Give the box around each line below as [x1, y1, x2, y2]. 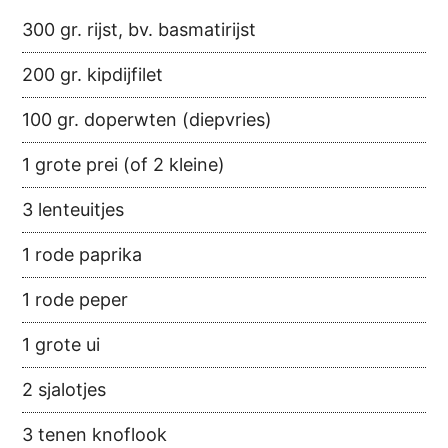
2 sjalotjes [22, 379, 107, 401]
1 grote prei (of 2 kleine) [22, 154, 226, 176]
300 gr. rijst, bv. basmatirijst [22, 19, 257, 41]
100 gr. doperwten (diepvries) [22, 109, 273, 131]
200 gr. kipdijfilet [22, 64, 164, 86]
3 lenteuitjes [22, 199, 125, 221]
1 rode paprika [22, 244, 143, 266]
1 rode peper [22, 289, 129, 311]
